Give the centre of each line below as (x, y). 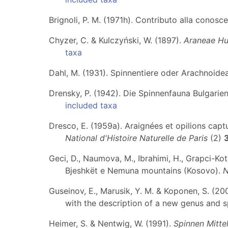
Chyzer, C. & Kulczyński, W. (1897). (116, 40)
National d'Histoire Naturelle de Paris (136, 138)
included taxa (91, 105)
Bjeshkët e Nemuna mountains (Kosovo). (144, 170)
